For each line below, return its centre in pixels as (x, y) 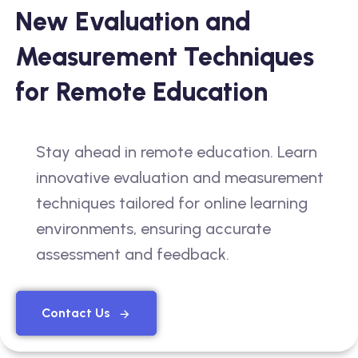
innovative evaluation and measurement (180, 177)
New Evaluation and (133, 21)
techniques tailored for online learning (172, 203)
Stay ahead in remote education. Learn (177, 151)
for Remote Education (141, 91)
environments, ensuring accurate (153, 228)
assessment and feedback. (133, 254)
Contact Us (76, 312)
